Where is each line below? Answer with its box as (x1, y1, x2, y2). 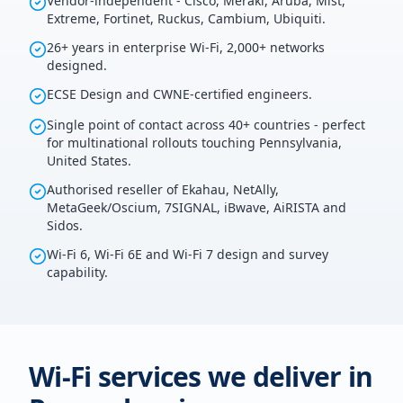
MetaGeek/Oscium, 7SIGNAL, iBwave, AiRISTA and (47, 199, 346, 216)
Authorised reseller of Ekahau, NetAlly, (47, 181, 279, 198)
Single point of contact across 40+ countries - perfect (47, 116, 365, 133)
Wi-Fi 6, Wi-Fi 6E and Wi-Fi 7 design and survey (47, 246, 328, 263)
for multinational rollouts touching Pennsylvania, (47, 134, 342, 151)
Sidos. (47, 217, 83, 234)
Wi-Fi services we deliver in (29, 358, 372, 395)
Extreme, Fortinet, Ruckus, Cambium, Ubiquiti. (47, 10, 326, 27)
